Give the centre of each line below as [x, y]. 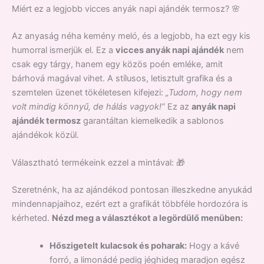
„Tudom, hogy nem [204, 92]
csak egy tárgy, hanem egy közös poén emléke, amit [117, 64]
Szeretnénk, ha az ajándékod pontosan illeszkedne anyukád [132, 189]
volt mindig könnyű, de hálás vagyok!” [88, 106]
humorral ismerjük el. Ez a [64, 50]
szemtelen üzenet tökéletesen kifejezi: [89, 92]
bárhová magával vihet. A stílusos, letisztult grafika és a [122, 78]
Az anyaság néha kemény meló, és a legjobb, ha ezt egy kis [131, 36]
